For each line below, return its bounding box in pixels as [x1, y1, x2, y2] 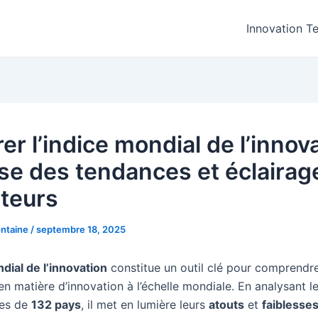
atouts [209, 297, 244, 312]
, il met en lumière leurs [81, 297, 209, 312]
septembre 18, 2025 [36, 224, 126, 235]
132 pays [31, 297, 81, 312]
